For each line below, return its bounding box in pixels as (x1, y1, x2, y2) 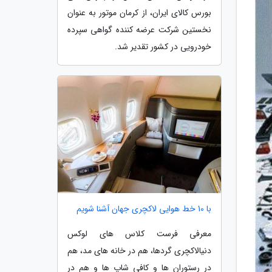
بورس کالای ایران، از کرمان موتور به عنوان (67, 5, 211, 19)
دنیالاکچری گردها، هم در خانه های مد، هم (67, 244, 211, 258)
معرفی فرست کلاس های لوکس (67, 227, 211, 241)
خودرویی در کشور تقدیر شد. (115, 39, 211, 53)
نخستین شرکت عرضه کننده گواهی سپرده (67, 22, 211, 36)
